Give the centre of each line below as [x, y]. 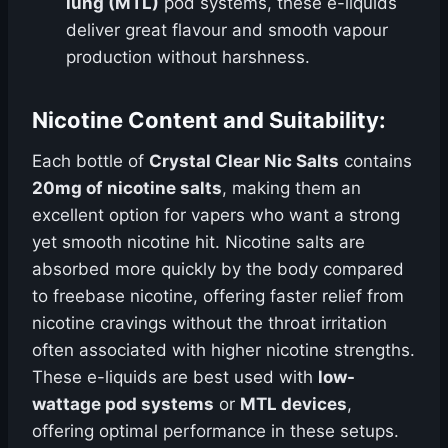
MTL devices [293, 404]
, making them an [291, 188]
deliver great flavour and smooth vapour [227, 30]
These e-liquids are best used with [175, 377]
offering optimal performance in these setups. [215, 431]
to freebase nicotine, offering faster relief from [218, 296]
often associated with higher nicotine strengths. [223, 350]
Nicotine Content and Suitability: [209, 120]
